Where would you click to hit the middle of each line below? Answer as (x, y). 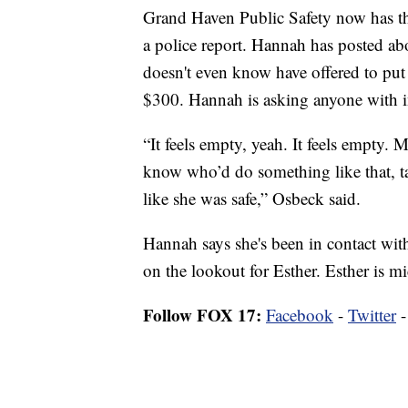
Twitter (372, 314)
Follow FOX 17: (202, 314)
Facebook (300, 314)
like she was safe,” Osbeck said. (252, 198)
